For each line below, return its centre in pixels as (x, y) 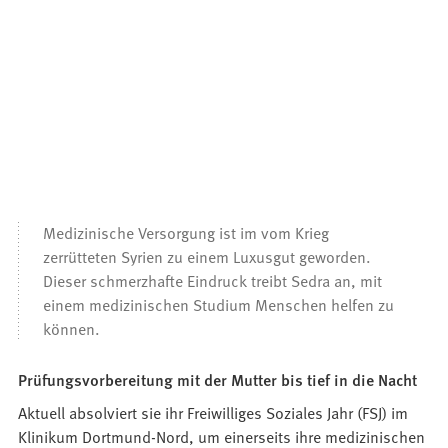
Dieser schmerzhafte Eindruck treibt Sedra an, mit (213, 280)
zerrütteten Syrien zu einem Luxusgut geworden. (207, 256)
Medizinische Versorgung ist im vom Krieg (186, 232)
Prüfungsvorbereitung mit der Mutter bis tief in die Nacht (218, 380)
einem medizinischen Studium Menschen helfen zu (219, 304)
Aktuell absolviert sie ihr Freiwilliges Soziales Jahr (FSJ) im (213, 412)
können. (72, 328)
